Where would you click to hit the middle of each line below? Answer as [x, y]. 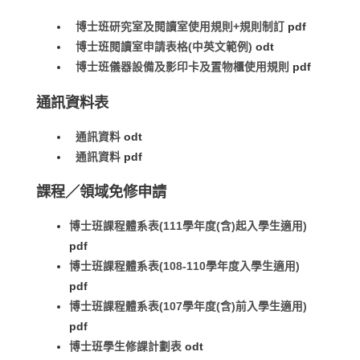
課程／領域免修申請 [101, 192]
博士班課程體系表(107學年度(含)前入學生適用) [188, 307]
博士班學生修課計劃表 [126, 347]
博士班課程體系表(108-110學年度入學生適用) [186, 267]
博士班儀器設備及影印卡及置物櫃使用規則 [183, 67]
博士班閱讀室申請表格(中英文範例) [164, 47]
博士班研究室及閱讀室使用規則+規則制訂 [180, 27]
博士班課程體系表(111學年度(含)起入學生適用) [190, 227]
